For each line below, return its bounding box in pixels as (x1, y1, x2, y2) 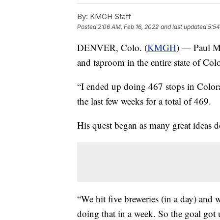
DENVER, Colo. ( (77, 41, 147, 54)
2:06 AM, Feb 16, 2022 (98, 23, 159, 30)
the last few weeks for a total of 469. (77, 94, 211, 107)
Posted (77, 23, 98, 30)
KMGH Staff (88, 11, 131, 21)
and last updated (161, 23, 206, 30)
